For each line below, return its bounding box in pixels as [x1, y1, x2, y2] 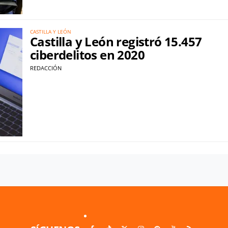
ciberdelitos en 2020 [30, 46, 145, 64]
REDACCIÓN [30, 64, 62, 72]
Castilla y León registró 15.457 [30, 33, 202, 50]
